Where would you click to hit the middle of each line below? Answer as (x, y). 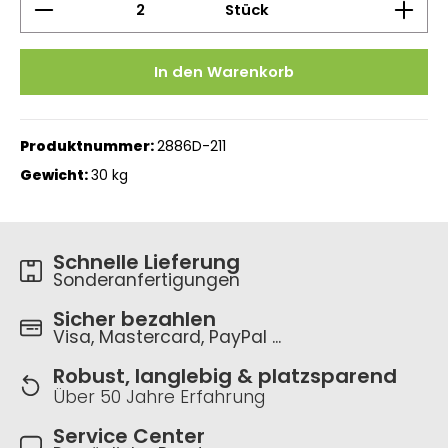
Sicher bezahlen (134, 319)
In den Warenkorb (224, 72)
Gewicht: (55, 175)
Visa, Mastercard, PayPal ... (167, 337)
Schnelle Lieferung (146, 262)
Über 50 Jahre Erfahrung (159, 397)
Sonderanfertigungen (146, 280)
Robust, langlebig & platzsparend (225, 376)
